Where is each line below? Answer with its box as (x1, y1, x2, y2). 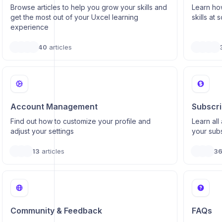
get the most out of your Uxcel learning (10, 13, 138, 21)
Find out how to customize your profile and (10, 117, 151, 125)
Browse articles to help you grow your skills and (10, 3, 167, 11)
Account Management (10, 102, 98, 111)
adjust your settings (10, 127, 74, 135)
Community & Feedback (10, 206, 102, 216)
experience (10, 23, 49, 31)
